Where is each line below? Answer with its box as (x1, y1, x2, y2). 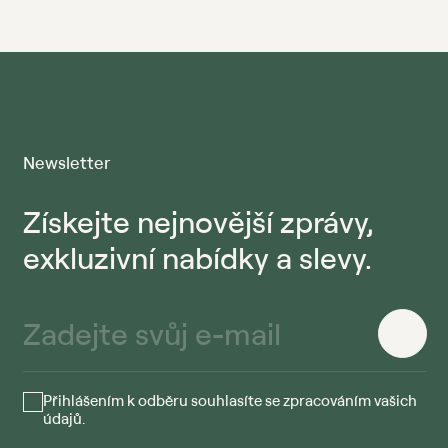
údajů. (43, 409, 85, 429)
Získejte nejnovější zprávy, (23, 202, 373, 241)
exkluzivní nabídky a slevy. (23, 238, 372, 277)
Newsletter (23, 152, 110, 174)
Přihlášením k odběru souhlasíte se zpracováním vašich (43, 391, 417, 411)
